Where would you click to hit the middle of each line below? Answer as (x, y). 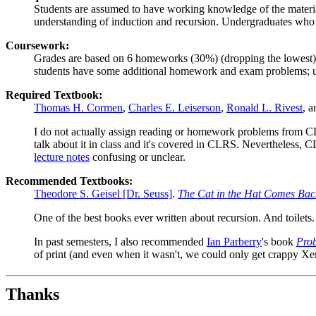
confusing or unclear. (138, 157)
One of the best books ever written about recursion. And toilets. (174, 217)
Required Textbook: (54, 95)
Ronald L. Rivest (265, 107)
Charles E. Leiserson (175, 107)
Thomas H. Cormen (78, 107)
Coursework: (37, 45)
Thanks (32, 294)
